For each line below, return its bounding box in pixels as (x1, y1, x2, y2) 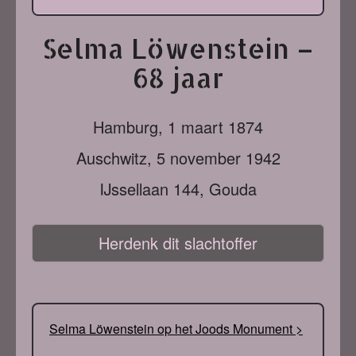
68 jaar (133, 60, 223, 95)
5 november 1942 (156, 146, 281, 169)
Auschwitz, (75, 146, 157, 169)
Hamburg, (93, 115, 168, 138)
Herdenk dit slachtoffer (99, 231, 257, 254)
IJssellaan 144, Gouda (99, 177, 257, 200)
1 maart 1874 (168, 115, 263, 138)
